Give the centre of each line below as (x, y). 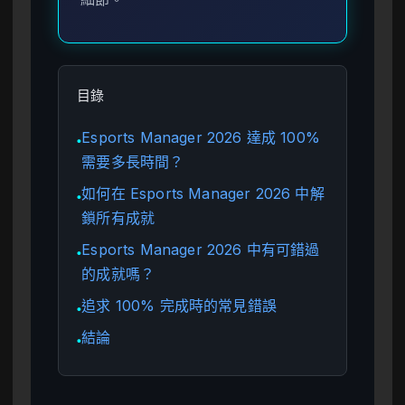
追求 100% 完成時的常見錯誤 (179, 306)
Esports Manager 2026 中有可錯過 (201, 250)
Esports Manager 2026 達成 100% (201, 138)
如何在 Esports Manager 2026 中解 (203, 194)
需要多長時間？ (133, 162)
